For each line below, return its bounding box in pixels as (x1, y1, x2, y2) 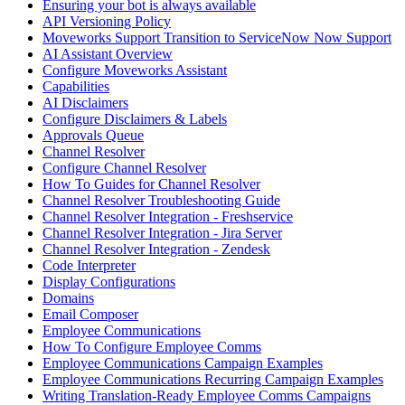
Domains (42, 290, 94, 306)
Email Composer (42, 306, 138, 323)
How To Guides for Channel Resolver (42, 176, 260, 193)
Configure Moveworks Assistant (42, 62, 227, 79)
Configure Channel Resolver (42, 160, 206, 176)
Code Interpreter (42, 258, 136, 274)
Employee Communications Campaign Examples (42, 355, 323, 372)
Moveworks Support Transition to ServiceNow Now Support (42, 30, 391, 46)
